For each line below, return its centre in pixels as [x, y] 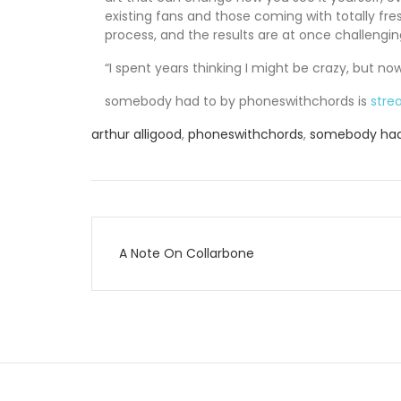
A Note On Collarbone [187, 253]
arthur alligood [137, 134]
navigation [162, 277]
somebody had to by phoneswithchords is [238, 101]
